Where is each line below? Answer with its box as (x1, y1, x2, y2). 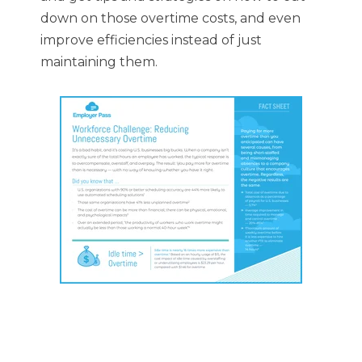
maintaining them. (40, 54, 158, 69)
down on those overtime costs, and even (40, 11, 301, 26)
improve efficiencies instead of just (40, 32, 262, 48)
